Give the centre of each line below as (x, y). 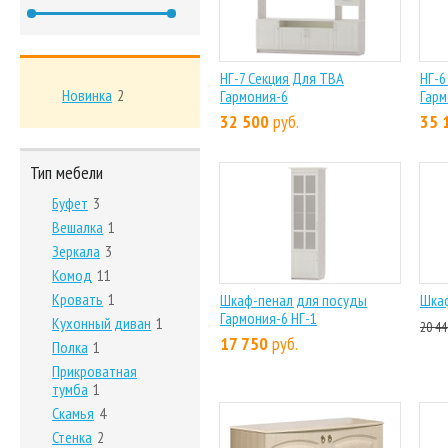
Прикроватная (94, 371)
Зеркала (76, 251)
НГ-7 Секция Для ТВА (282, 78)
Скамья (73, 413)
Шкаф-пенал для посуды (293, 300)
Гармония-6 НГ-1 (268, 318)
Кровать (77, 299)
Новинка (87, 95)
